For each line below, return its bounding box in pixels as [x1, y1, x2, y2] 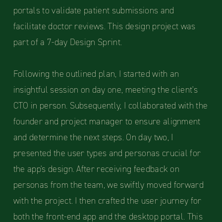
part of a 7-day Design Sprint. [13, 36, 122, 49]
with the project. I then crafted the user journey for [13, 195, 202, 207]
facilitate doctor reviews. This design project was [13, 20, 196, 33]
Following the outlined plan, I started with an [13, 68, 179, 80]
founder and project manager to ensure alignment [13, 115, 201, 128]
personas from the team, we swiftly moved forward [13, 179, 204, 191]
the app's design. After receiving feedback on [13, 163, 180, 175]
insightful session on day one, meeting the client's [13, 84, 198, 96]
